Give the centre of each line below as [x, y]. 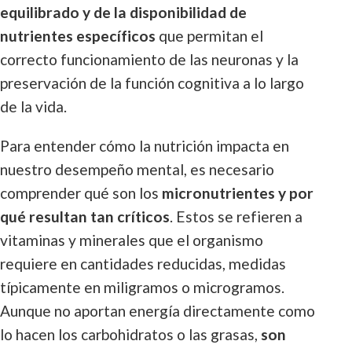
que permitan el [209, 36]
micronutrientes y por [238, 193]
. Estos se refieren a [236, 216]
